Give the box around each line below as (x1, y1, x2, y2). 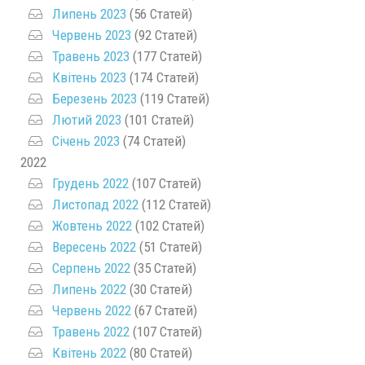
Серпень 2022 (52, 260, 130, 276)
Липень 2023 (52, 6, 126, 22)
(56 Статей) (126, 6, 192, 22)
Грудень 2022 (52, 175, 129, 191)
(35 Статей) (130, 260, 196, 276)
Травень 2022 (52, 323, 130, 340)
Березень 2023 (52, 90, 137, 107)
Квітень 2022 (52, 345, 126, 361)
